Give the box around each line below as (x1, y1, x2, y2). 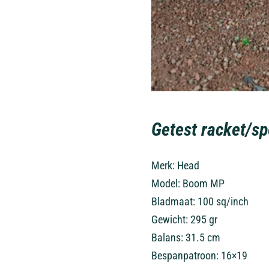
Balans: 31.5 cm (151, 231, 221, 244)
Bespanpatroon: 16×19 (151, 249, 248, 262)
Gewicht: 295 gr (151, 213, 218, 226)
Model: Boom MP (151, 177, 225, 190)
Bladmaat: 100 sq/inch (151, 195, 249, 208)
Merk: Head (151, 159, 200, 172)
